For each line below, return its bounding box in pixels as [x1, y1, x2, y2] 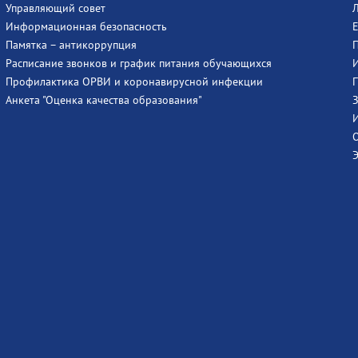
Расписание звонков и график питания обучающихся [5, 56, 272, 70]
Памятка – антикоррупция [5, 38, 137, 52]
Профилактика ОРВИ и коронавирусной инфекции [5, 74, 263, 89]
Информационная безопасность [5, 19, 167, 34]
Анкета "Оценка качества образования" [5, 93, 202, 107]
